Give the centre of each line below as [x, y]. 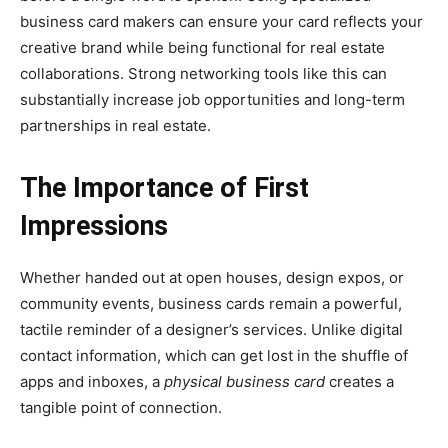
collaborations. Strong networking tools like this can [203, 73]
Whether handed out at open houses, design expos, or [212, 277]
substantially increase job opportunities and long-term [212, 99]
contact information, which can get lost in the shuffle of [214, 355]
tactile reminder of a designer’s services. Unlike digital [211, 329]
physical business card [244, 381]
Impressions [94, 225]
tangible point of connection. [121, 407]
